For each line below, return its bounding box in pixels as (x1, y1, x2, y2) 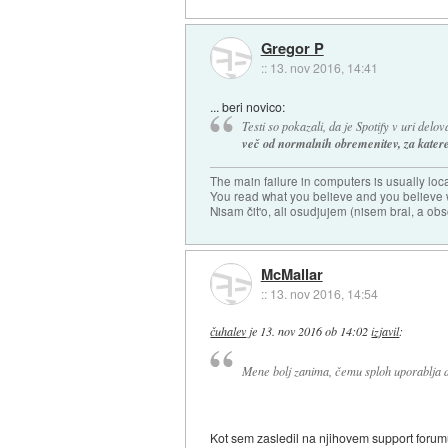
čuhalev (210, 323, 247, 340)
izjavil (371, 323, 400, 340)
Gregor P (260, 36, 324, 59)
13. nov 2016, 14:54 (269, 284, 378, 302)
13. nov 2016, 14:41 (269, 58, 378, 76)
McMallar (260, 262, 323, 285)
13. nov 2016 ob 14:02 (260, 323, 369, 340)
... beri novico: (210, 97, 286, 115)
